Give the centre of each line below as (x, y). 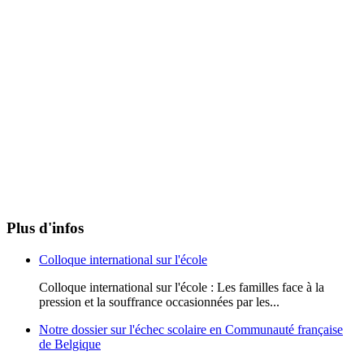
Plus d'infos (45, 228)
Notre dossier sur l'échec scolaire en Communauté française (191, 330)
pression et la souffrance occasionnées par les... (159, 302)
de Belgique (70, 344)
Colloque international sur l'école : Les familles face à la (182, 288)
